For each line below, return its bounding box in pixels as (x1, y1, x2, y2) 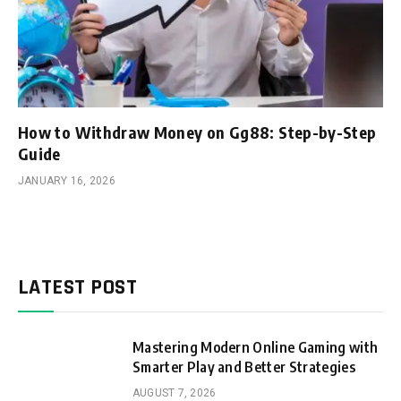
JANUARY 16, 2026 (18, 175, 115, 188)
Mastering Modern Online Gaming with (132, 338, 379, 357)
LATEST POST (18, 274, 138, 302)
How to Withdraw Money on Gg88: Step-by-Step (18, 122, 377, 143)
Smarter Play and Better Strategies (132, 358, 355, 377)
